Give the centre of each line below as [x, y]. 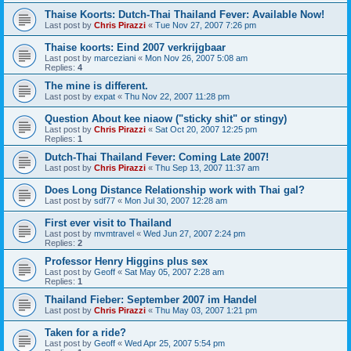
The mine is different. [96, 86]
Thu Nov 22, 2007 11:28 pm [177, 96]
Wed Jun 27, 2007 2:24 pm [194, 233]
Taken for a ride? [85, 333]
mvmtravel [114, 233]
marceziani [115, 58]
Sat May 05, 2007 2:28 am [174, 272]
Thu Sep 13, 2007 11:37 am [207, 168]
